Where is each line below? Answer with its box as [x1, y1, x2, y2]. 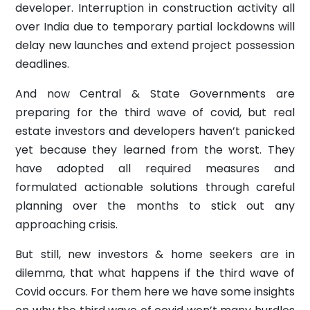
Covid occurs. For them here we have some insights [15, 283, 295, 300]
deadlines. [15, 55, 69, 72]
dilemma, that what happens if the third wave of [15, 264, 295, 281]
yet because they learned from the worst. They [15, 141, 295, 158]
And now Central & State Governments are [15, 85, 295, 102]
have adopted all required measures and [15, 160, 295, 176]
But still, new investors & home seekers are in [15, 246, 295, 262]
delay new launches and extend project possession [15, 37, 295, 53]
